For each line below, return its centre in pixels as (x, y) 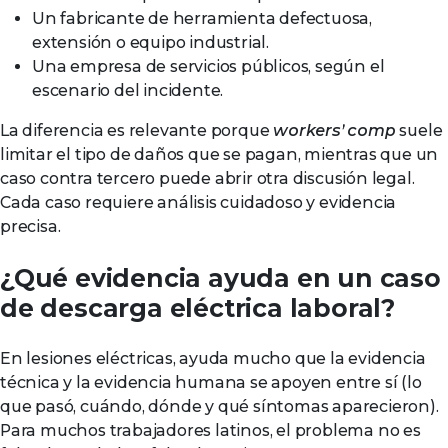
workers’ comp (334, 130)
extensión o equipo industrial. (151, 42)
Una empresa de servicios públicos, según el (208, 66)
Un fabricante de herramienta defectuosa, (202, 18)
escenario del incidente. (128, 90)
